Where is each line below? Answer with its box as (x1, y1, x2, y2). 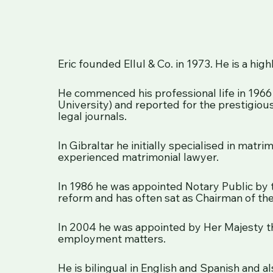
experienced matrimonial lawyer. (57, 149, 219, 163)
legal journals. (57, 108, 127, 122)
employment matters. (57, 231, 166, 245)
